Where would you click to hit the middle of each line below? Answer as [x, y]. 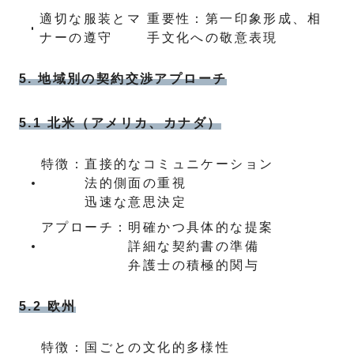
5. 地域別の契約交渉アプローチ [123, 79]
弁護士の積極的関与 [194, 265]
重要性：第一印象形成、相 [235, 19]
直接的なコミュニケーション [179, 164]
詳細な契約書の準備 [194, 246]
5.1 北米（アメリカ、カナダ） [121, 123]
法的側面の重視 [136, 183]
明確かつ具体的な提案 [201, 227]
